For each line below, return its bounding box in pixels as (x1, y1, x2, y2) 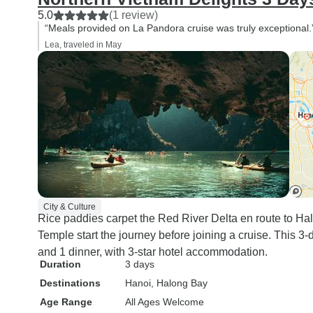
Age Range (40, 296, 92, 307)
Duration (40, 259, 81, 270)
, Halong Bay (151, 277, 208, 289)
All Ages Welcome (125, 296, 204, 307)
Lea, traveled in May (45, 40, 122, 50)
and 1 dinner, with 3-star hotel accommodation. (38, 246, 268, 258)
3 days (125, 259, 154, 270)
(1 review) (109, 9, 158, 21)
